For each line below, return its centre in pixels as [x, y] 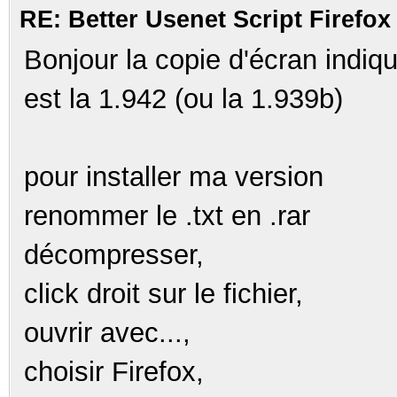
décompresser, [114, 254]
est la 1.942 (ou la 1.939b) [183, 98]
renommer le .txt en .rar [167, 215]
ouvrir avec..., [107, 332]
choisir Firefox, [114, 371]
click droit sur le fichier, [163, 293]
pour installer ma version [174, 176]
